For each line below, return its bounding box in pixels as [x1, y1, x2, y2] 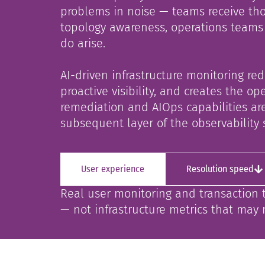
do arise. [60, 36, 105, 51]
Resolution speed [186, 163, 254, 175]
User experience [81, 163, 144, 175]
